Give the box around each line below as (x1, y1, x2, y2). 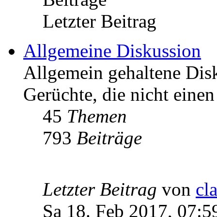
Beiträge (77, 127, 142, 148)
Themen (67, 105, 127, 126)
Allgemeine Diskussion (23, 40, 201, 61)
